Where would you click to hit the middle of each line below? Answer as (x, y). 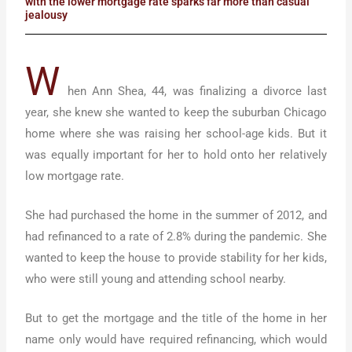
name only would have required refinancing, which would (176, 340)
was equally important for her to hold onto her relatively (176, 154)
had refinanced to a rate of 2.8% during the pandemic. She (176, 236)
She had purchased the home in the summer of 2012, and (176, 215)
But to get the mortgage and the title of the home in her (176, 319)
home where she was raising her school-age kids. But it (176, 133)
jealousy (47, 15)
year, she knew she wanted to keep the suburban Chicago (176, 112)
